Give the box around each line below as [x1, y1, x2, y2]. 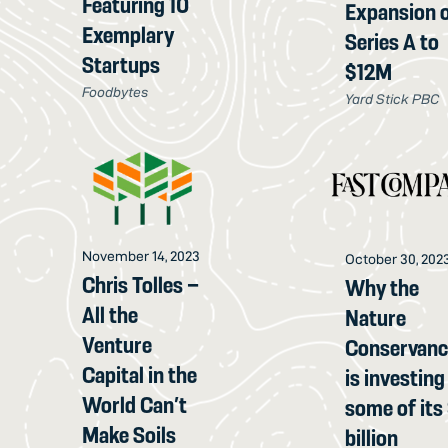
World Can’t [82, 392, 188, 419]
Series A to [345, 29, 440, 56]
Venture [82, 332, 153, 359]
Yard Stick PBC [345, 91, 440, 108]
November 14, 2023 [82, 248, 201, 265]
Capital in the [82, 362, 198, 389]
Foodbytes [82, 83, 149, 100]
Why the [345, 275, 420, 302]
